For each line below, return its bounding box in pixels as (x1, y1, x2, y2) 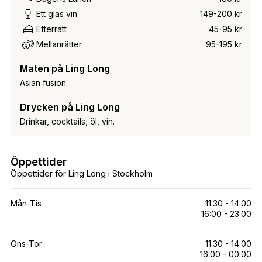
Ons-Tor (10, 238, 42, 249)
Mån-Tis (10, 198, 42, 208)
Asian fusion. (19, 77, 68, 88)
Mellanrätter (36, 39, 82, 49)
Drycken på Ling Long (19, 101, 120, 113)
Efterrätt (36, 23, 67, 34)
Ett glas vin (36, 8, 77, 19)
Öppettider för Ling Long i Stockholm (10, 168, 153, 178)
